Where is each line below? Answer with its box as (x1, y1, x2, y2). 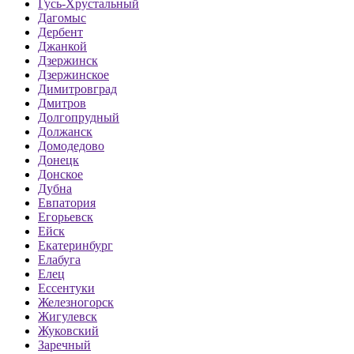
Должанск (38, 125, 92, 139)
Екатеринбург (38, 239, 113, 253)
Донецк (38, 153, 79, 168)
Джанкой (38, 40, 87, 54)
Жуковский (38, 324, 99, 338)
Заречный (38, 338, 91, 352)
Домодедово (38, 139, 104, 153)
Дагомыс (38, 11, 86, 25)
